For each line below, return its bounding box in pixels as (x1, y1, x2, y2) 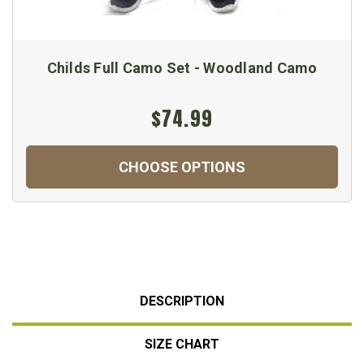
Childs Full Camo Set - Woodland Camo (46, 58, 318, 76)
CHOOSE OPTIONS (119, 158, 245, 175)
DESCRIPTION (140, 292, 224, 309)
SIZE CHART (145, 336, 219, 352)
